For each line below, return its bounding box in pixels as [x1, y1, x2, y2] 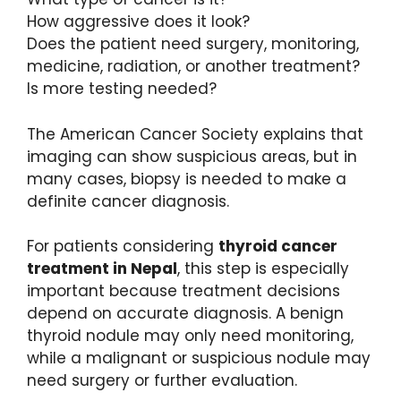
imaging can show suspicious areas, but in [27, 145, 357, 167]
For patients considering [27, 235, 218, 258]
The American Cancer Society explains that [27, 123, 363, 145]
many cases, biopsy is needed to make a [27, 167, 346, 190]
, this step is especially [177, 258, 349, 280]
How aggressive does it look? [27, 11, 250, 33]
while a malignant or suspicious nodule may [27, 347, 371, 370]
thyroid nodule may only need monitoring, [27, 325, 354, 347]
